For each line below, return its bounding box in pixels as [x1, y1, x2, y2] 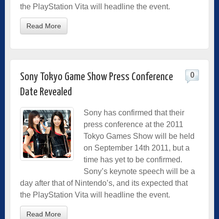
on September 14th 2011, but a [84, 143, 190, 152]
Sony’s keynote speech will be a [84, 167, 195, 175]
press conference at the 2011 [84, 120, 183, 129]
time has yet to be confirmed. [84, 155, 182, 164]
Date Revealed [20, 86, 72, 98]
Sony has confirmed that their [84, 108, 184, 117]
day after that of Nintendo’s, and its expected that [20, 178, 188, 187]
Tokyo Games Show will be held [84, 131, 195, 140]
